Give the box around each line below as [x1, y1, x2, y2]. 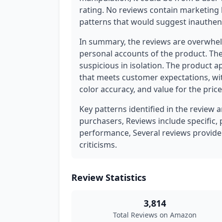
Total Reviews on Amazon [112, 210, 197, 220]
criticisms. [79, 139, 117, 150]
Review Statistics [71, 171, 146, 183]
